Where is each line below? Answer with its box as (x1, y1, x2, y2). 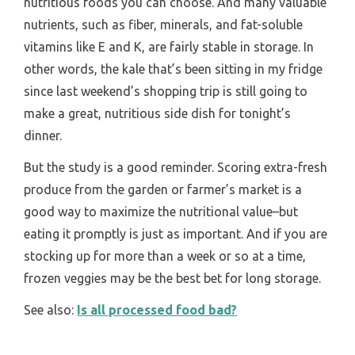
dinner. (24, 128, 63, 143)
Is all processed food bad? (77, 302, 238, 317)
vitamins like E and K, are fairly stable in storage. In (24, 39, 315, 54)
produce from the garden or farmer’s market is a (24, 181, 303, 197)
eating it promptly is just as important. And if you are (24, 226, 328, 241)
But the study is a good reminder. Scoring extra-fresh (24, 159, 328, 174)
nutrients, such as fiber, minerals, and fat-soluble (24, 17, 303, 32)
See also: (24, 302, 78, 317)
